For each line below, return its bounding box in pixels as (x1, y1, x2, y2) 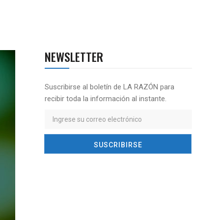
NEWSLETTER (45, 48, 103, 65)
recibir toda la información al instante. (45, 94, 166, 103)
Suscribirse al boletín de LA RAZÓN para (45, 82, 174, 91)
